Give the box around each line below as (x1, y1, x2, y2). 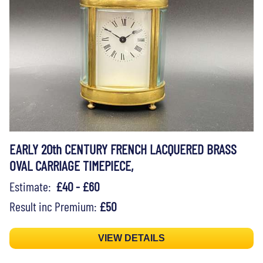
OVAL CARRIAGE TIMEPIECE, (9, 157, 133, 174)
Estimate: (9, 178, 56, 194)
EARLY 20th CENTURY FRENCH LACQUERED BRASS (9, 140, 237, 157)
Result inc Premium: (9, 198, 99, 214)
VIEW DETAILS (98, 232, 165, 243)
